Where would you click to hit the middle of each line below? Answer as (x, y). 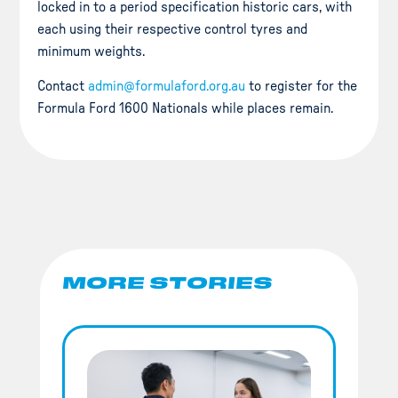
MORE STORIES (167, 282)
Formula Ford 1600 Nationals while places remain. (186, 109)
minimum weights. (92, 52)
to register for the (302, 87)
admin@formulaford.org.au (167, 87)
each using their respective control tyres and (173, 30)
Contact (63, 87)
